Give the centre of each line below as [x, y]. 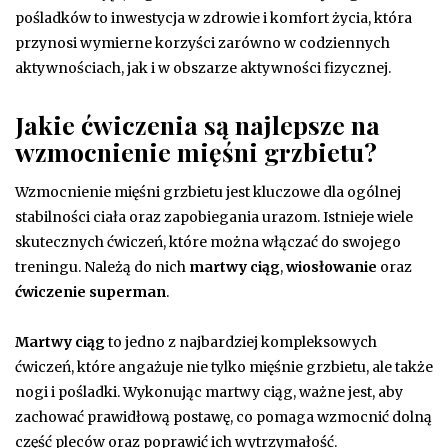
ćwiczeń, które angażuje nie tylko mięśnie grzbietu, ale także [224, 366]
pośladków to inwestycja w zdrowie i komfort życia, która [213, 17]
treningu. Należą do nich [102, 266]
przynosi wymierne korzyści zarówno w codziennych [202, 42]
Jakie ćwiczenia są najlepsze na [197, 124]
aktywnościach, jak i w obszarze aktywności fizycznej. [203, 67]
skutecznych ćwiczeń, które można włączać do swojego [208, 241]
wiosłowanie [331, 266]
